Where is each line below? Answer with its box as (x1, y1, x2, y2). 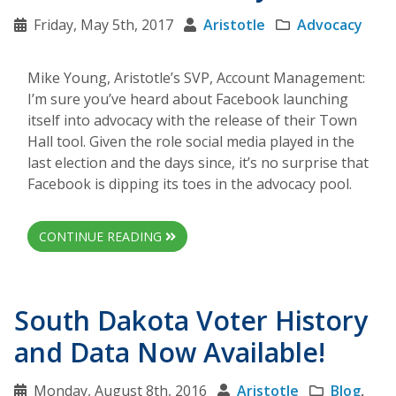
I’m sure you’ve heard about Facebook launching (27, 89, 348, 109)
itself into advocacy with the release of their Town (27, 110, 357, 130)
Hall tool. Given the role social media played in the (27, 132, 354, 151)
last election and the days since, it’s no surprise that (27, 153, 369, 172)
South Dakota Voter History (14, 302, 368, 339)
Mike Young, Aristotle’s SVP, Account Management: (27, 68, 365, 88)
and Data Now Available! (14, 334, 325, 370)
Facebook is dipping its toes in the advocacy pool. (27, 174, 352, 194)
